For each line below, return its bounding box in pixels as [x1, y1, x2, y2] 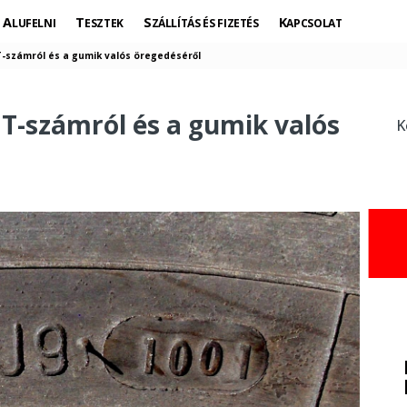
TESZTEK [84, 15, 124, 31]
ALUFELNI [11, 15, 56, 31]
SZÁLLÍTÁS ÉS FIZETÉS [151, 15, 259, 31]
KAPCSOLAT [286, 15, 342, 31]
